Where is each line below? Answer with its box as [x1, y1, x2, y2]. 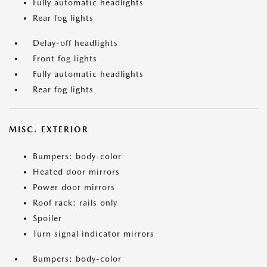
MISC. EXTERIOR [9, 125, 89, 135]
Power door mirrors [33, 182, 115, 193]
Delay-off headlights [33, 38, 118, 48]
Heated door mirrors [33, 167, 120, 177]
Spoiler [33, 213, 62, 223]
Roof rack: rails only [33, 198, 117, 208]
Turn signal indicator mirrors [33, 229, 154, 239]
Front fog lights [33, 54, 97, 64]
